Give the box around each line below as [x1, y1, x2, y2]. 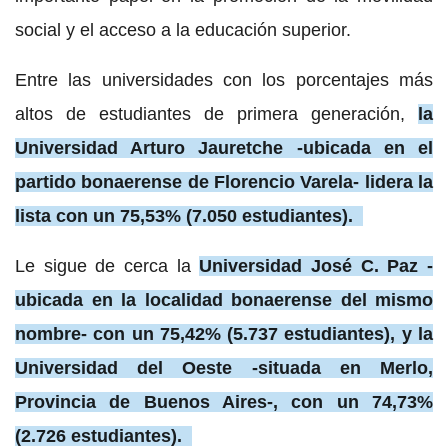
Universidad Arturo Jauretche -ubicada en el [15, 137, 433, 158]
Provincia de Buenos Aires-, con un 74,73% [15, 391, 433, 412]
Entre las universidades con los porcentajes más [15, 69, 433, 90]
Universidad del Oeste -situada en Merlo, [15, 357, 433, 378]
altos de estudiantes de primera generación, [15, 103, 418, 124]
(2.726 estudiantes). [15, 425, 187, 446]
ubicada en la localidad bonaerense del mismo [15, 289, 433, 310]
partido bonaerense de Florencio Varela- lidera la [15, 171, 433, 192]
